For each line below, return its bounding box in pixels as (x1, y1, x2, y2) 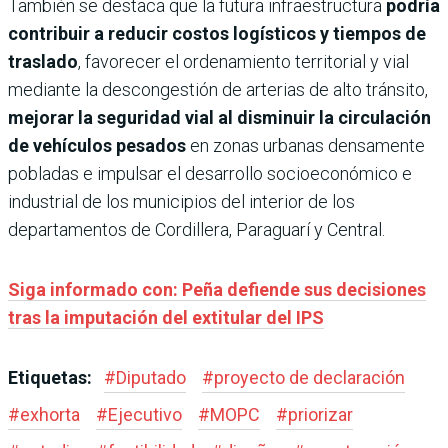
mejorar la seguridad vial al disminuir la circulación (8, 106, 431, 128)
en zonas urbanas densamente (186, 134, 425, 156)
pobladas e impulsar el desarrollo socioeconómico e (8, 162, 412, 184)
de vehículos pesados (8, 134, 186, 156)
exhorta (20, 403, 80, 425)
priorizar (288, 403, 353, 425)
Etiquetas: (8, 366, 96, 388)
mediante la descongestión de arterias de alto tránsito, (8, 78, 428, 100)
